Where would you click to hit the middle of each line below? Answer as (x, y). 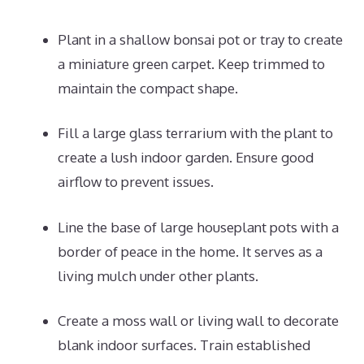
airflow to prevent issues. (136, 182)
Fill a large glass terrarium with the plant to (195, 133)
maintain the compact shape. (148, 88)
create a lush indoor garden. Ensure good (186, 157)
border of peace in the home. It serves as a (190, 251)
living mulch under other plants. (158, 275)
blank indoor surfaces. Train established (184, 345)
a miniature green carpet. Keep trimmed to (191, 63)
